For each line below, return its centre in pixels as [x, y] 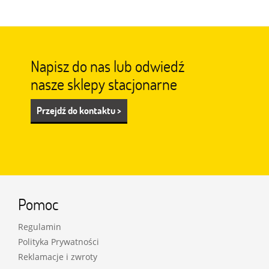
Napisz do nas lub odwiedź [107, 66]
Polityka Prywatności [59, 242]
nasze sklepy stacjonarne [104, 84]
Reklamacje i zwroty [58, 257]
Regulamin [40, 227]
